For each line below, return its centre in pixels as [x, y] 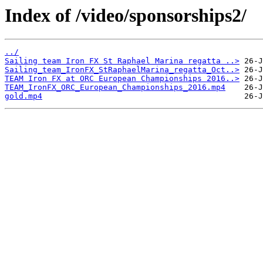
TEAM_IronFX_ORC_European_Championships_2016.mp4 [115, 87]
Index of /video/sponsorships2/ [126, 15]
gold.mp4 [23, 96]
